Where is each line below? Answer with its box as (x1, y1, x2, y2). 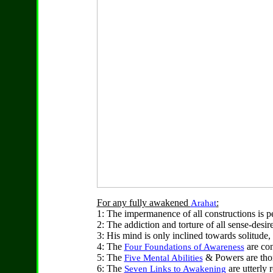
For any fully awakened (96, 197, 191, 208)
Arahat (190, 198, 216, 208)
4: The (96, 241, 124, 252)
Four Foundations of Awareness (124, 242, 244, 252)
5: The (96, 252, 124, 263)
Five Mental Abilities (124, 253, 203, 263)
